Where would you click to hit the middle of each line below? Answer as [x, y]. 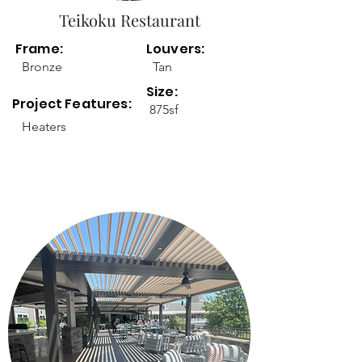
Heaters [44, 126]
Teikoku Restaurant [129, 20]
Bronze [42, 67]
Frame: [39, 49]
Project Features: [73, 104]
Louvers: [176, 49]
